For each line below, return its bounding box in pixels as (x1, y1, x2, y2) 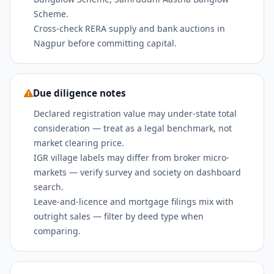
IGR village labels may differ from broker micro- (34, 151, 230, 163)
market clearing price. (34, 136, 125, 149)
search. (34, 180, 64, 193)
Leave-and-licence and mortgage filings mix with (34, 195, 234, 207)
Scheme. (34, 8, 69, 20)
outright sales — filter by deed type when (34, 210, 204, 222)
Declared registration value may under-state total (34, 107, 237, 119)
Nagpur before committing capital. (34, 37, 177, 50)
